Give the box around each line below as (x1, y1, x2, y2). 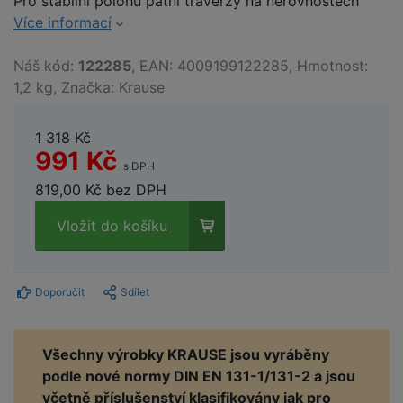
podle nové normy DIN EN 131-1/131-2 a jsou (42, 367, 355, 386)
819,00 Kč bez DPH (35, 181, 166, 200)
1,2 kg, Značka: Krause (13, 78, 165, 97)
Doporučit (35, 285, 85, 300)
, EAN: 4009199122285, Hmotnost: (131, 57, 368, 76)
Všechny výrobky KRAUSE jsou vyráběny (42, 345, 329, 364)
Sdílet (121, 285, 149, 300)
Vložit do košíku (57, 217, 167, 236)
